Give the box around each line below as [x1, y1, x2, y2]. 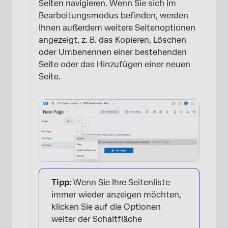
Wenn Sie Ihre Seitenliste [71, 177, 170, 187]
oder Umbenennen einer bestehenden [39, 47, 187, 58]
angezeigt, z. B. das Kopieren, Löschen [39, 35, 186, 45]
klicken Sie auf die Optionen [51, 202, 161, 212]
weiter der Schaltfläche [51, 214, 142, 224]
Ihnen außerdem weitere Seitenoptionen [39, 23, 195, 33]
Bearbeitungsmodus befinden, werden [39, 11, 188, 21]
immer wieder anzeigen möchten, [51, 189, 181, 199]
